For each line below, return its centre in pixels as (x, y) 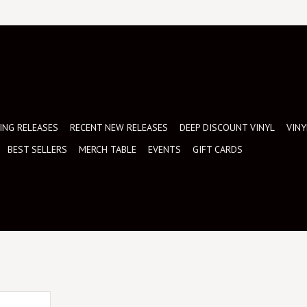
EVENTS (164, 149)
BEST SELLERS (37, 149)
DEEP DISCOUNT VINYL (227, 127)
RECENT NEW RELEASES (119, 127)
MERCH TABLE (108, 149)
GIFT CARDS (218, 149)
